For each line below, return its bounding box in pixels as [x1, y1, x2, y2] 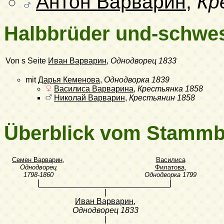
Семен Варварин [12, 155, 62, 163]
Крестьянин [129, 93, 175, 102]
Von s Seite [5, 56, 48, 65]
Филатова [154, 163, 184, 171]
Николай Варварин [54, 93, 125, 102]
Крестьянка [137, 84, 183, 93]
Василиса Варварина [54, 84, 133, 93]
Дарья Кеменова [38, 75, 100, 84]
